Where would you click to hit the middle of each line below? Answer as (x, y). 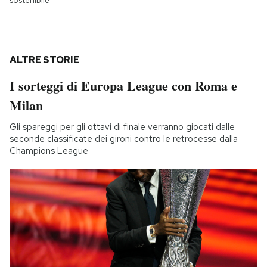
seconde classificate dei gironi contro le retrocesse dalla (124, 139)
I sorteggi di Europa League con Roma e (123, 86)
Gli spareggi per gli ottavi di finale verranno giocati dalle (122, 127)
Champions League (49, 151)
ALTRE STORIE (44, 60)
